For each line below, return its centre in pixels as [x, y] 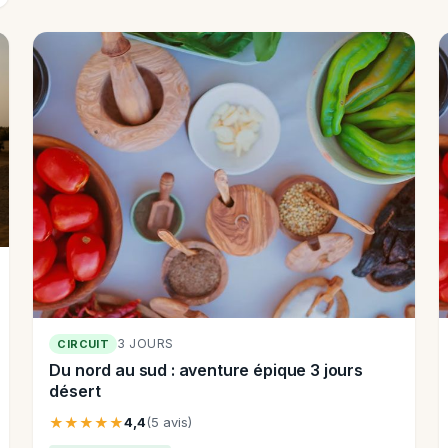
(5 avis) [169, 421]
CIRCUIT [83, 343]
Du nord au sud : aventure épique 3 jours [206, 369]
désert [75, 390]
